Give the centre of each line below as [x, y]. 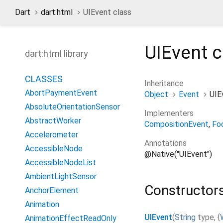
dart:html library [56, 54]
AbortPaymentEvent [61, 93]
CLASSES [44, 79]
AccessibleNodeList [60, 163]
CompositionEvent [176, 124]
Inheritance [164, 83]
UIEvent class [107, 12]
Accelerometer [52, 135]
